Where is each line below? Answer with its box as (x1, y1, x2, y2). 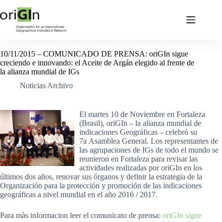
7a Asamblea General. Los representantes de (79, 137, 218, 145)
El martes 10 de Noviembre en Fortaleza (79, 110, 205, 118)
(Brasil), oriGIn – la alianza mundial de (79, 119, 201, 127)
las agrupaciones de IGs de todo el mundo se (79, 146, 219, 154)
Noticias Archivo (20, 81, 73, 90)
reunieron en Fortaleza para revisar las (79, 155, 198, 163)
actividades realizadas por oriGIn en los (79, 164, 202, 172)
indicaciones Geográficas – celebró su (79, 128, 197, 136)
